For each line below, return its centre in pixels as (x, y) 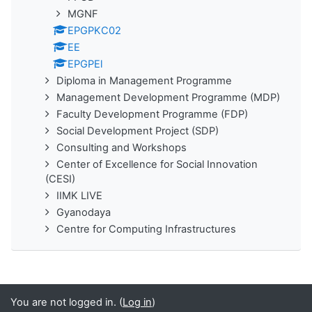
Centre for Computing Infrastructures (146, 229)
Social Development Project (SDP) (138, 131)
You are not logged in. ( (67, 302)
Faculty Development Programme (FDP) (152, 114)
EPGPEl (85, 64)
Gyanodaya (84, 212)
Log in (137, 302)
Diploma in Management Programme (144, 80)
